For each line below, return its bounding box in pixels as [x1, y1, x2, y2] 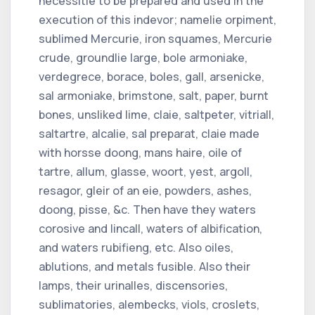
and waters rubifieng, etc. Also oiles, [39, 239, 233, 255]
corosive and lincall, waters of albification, [39, 220, 262, 236]
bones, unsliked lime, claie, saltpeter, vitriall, [39, 106, 274, 122]
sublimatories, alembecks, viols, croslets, [39, 296, 259, 312]
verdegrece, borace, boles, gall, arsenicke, [39, 68, 264, 84]
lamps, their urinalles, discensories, [39, 277, 228, 293]
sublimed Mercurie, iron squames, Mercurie [39, 30, 272, 46]
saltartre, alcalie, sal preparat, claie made [39, 125, 259, 141]
